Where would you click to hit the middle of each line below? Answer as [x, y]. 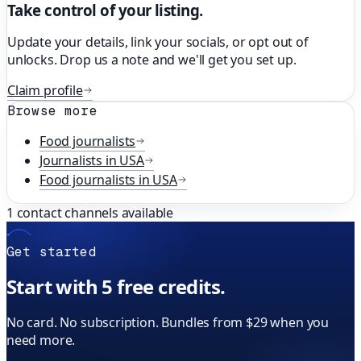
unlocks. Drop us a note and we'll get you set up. [152, 60]
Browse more [52, 111]
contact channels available [93, 213]
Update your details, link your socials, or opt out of [158, 42]
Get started [52, 252]
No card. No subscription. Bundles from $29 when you [168, 322]
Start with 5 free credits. [116, 286]
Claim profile [45, 91]
